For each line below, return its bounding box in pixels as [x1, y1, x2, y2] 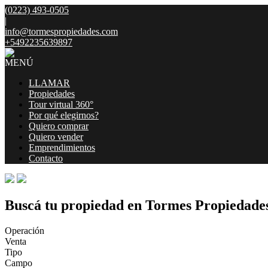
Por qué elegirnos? [29, 110, 99, 120]
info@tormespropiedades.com [5, 26, 118, 36]
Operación [5, 225, 44, 236]
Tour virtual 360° [29, 99, 93, 109]
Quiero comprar [29, 121, 89, 131]
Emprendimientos [29, 142, 95, 153]
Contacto [29, 153, 63, 163]
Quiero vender [29, 132, 83, 142]
